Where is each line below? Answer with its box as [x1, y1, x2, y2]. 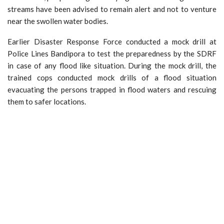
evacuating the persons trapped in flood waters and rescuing [7, 84, 216, 94]
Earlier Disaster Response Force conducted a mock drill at [7, 36, 216, 46]
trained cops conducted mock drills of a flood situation [7, 72, 216, 82]
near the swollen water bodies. [7, 16, 108, 25]
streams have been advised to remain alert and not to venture [7, 4, 216, 13]
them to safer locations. [7, 96, 86, 106]
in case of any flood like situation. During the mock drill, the [7, 60, 216, 70]
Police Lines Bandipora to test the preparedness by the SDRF [7, 48, 216, 58]
